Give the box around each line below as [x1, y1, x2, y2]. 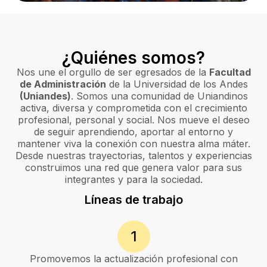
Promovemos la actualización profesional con [29, 253, 238, 265]
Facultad [209, 66, 251, 79]
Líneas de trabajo [84, 193, 183, 207]
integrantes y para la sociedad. [64, 173, 203, 186]
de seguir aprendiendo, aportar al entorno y [34, 126, 233, 138]
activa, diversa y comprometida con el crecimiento [20, 102, 247, 114]
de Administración [19, 78, 106, 91]
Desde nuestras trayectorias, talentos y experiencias [15, 150, 252, 162]
